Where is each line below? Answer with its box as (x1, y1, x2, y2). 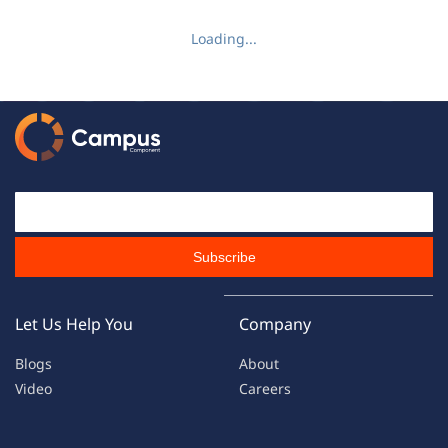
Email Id (222, 194, 278, 214)
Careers (239, 379, 291, 399)
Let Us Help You (15, 313, 133, 336)
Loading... (191, 29, 257, 49)
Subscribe (192, 249, 256, 266)
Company (239, 313, 311, 336)
